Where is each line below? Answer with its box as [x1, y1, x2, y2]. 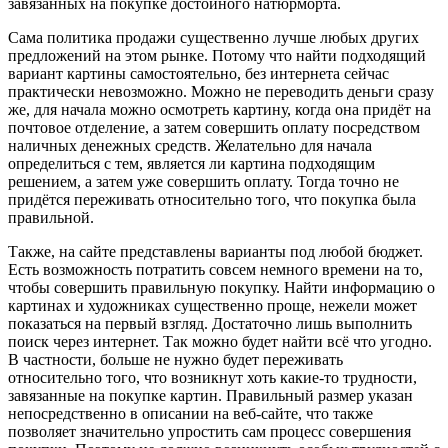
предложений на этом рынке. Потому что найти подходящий [8, 47, 426, 65]
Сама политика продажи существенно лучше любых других [8, 29, 419, 47]
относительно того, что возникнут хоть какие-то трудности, [8, 369, 417, 387]
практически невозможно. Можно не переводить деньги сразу [8, 83, 434, 101]
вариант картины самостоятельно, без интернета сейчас [8, 65, 389, 83]
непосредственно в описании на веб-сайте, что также [8, 405, 373, 423]
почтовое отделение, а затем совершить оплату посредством [8, 119, 420, 137]
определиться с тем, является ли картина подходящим [8, 155, 375, 173]
